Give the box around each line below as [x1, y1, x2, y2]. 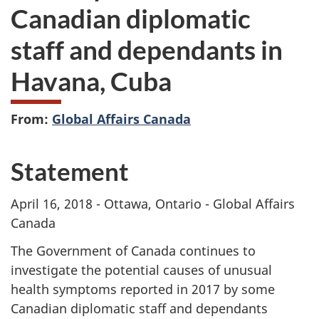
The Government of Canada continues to [11, 241, 256, 259]
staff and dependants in [11, 33, 283, 66]
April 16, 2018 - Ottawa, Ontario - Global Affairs [11, 195, 295, 213]
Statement [11, 155, 129, 186]
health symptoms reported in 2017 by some [11, 280, 275, 298]
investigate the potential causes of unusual [11, 261, 272, 278]
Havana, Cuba [11, 65, 172, 98]
